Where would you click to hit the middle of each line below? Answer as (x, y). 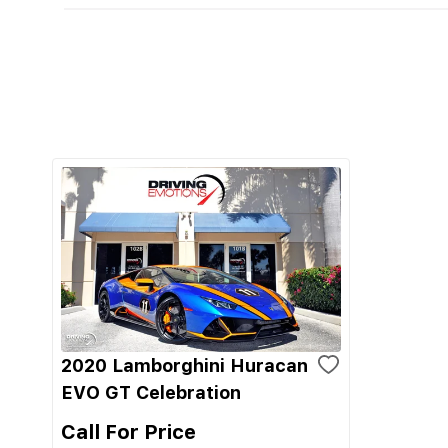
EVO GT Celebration (151, 392)
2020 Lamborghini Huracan (184, 365)
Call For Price (128, 432)
